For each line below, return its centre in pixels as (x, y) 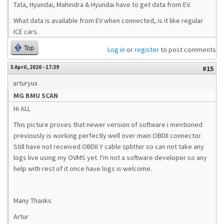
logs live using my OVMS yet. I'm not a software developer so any (110, 157)
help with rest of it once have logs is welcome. (83, 168)
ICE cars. (26, 31)
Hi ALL (22, 108)
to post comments (187, 49)
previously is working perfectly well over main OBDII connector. (108, 135)
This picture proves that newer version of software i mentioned (108, 124)
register (147, 49)
